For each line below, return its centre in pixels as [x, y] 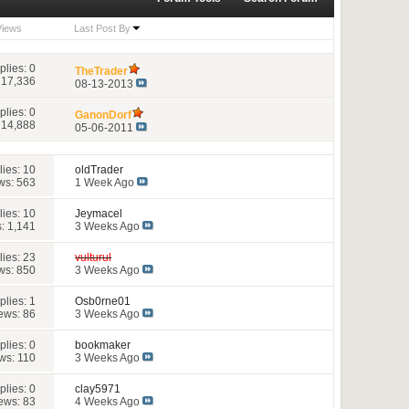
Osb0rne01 [103, 301]
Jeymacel [99, 213]
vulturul [94, 257]
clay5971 [98, 388]
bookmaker [103, 345]
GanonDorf [104, 115]
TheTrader [102, 71]
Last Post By [102, 28]
